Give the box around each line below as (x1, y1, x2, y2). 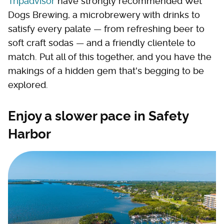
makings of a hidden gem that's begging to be (8, 65, 204, 76)
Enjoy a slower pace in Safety (8, 108, 188, 123)
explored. (8, 79, 48, 90)
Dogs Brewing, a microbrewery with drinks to (8, 9, 200, 20)
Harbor (8, 126, 51, 141)
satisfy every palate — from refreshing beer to (8, 23, 204, 34)
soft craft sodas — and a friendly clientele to (8, 37, 195, 48)
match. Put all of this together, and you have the (8, 51, 211, 62)
